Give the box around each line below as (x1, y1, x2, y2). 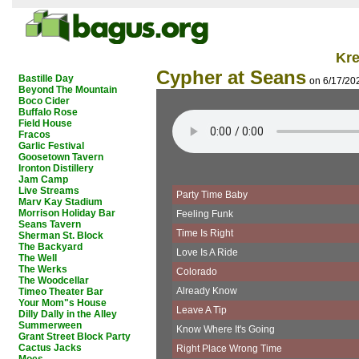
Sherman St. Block (18, 230, 103, 241)
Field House (18, 118, 72, 129)
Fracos (18, 129, 50, 140)
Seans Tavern (18, 219, 81, 230)
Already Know (176, 285, 237, 296)
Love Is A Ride (176, 247, 238, 258)
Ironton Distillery (18, 163, 94, 174)
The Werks (18, 264, 67, 275)
